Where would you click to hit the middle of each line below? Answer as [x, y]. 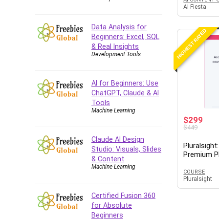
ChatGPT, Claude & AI [125, 93]
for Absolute [112, 205]
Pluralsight [198, 179]
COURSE [194, 172]
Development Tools [116, 54]
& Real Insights [115, 46]
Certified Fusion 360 [123, 195]
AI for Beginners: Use [125, 83]
